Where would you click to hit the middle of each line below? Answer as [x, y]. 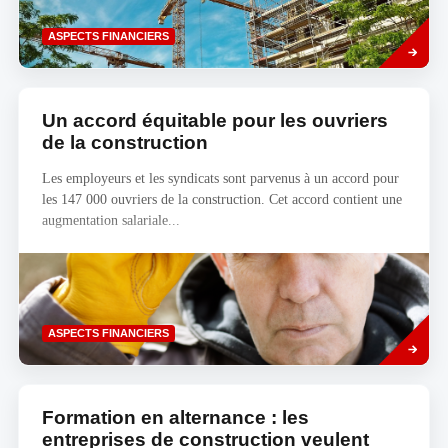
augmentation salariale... [110, 220]
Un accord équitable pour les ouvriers [214, 121]
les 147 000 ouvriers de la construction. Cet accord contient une [221, 199]
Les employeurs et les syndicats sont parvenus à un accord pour [220, 178]
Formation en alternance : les [175, 418]
